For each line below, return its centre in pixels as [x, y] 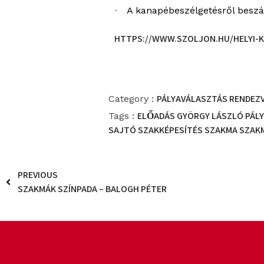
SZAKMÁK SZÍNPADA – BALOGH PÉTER [92, 189]
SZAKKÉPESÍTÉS [171, 130]
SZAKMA [222, 130]
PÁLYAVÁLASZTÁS [193, 98]
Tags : [122, 115]
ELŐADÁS [157, 115]
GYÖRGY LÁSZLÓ [211, 115]
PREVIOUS [38, 174]
